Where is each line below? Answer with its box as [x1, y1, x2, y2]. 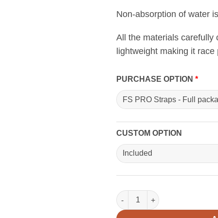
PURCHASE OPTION [116, 75, 195, 84]
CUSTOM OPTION [116, 128, 182, 137]
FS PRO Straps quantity [116, 191, 194, 200]
